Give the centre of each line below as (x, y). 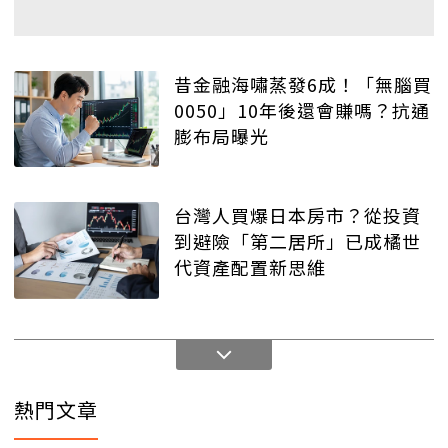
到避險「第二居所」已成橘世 (297, 241)
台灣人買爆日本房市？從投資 (297, 215)
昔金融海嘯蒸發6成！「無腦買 (303, 83)
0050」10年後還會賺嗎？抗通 (302, 109)
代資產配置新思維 (250, 267)
